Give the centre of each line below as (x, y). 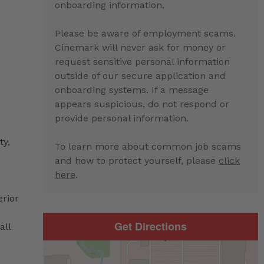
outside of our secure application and (140, 75)
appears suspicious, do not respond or (142, 104)
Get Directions (150, 226)
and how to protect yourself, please (136, 160)
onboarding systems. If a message (131, 90)
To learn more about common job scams (148, 146)
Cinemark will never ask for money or (140, 47)
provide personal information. (121, 118)
